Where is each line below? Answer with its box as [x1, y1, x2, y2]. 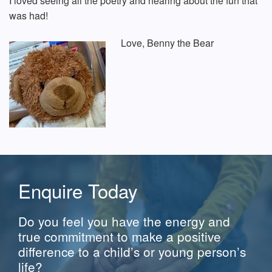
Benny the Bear [147, 35, 214, 50]
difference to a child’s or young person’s [18, 242, 246, 260]
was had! [9, 8, 48, 22]
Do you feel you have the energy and [18, 211, 230, 230]
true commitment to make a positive [18, 226, 221, 245]
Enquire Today [18, 176, 138, 204]
